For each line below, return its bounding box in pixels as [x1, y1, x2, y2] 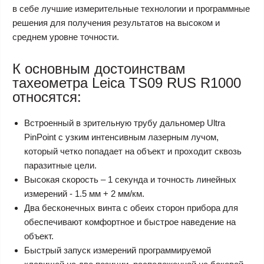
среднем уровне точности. [12, 32, 119, 42]
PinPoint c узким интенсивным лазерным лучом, [24, 132, 219, 142]
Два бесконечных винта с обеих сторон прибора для [24, 203, 238, 213]
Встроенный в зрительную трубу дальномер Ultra [24, 118, 225, 128]
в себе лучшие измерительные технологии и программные [12, 4, 250, 14]
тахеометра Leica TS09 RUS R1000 [12, 75, 241, 91]
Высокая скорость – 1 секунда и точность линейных [24, 174, 236, 184]
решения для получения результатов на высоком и [12, 18, 220, 28]
